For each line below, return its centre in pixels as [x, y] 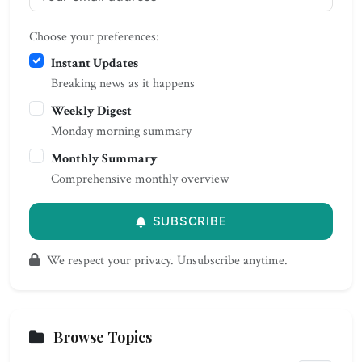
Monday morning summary [121, 131]
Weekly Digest [91, 111]
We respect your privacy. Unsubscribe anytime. [166, 261]
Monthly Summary [104, 159]
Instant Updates [95, 63]
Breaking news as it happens [123, 84]
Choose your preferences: [94, 37]
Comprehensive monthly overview [140, 179]
